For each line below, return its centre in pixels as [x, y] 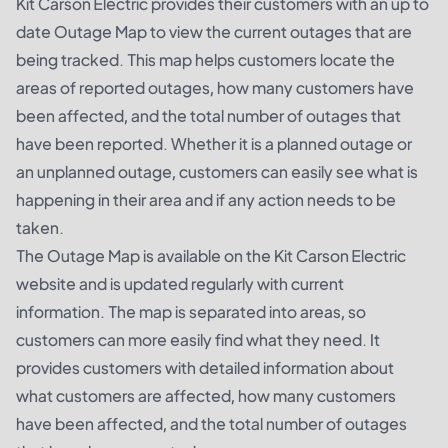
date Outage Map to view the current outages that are [214, 32]
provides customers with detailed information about [205, 368]
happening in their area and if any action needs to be [206, 200]
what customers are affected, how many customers [206, 396]
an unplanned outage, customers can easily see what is [217, 172]
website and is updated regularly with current [180, 284]
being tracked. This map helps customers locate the [205, 60]
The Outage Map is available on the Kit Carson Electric [211, 256]
